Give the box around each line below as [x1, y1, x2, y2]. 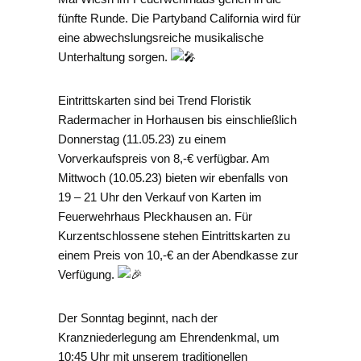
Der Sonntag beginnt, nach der [58, 311, 218, 326]
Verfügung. [58, 268, 118, 282]
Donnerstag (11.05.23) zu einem [58, 132, 226, 147]
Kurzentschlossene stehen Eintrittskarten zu [58, 229, 290, 243]
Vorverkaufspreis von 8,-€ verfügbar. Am [58, 151, 270, 166]
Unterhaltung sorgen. [58, 50, 171, 64]
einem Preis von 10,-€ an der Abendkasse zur [58, 248, 298, 263]
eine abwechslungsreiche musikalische [58, 31, 263, 45]
